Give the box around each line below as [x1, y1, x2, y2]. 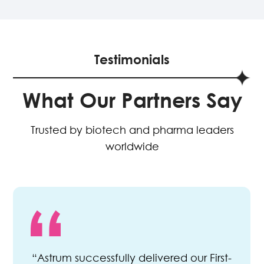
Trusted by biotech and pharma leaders [30, 122, 234, 137]
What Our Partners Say [22, 84, 242, 114]
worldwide [105, 138, 159, 154]
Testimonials [94, 49, 170, 68]
